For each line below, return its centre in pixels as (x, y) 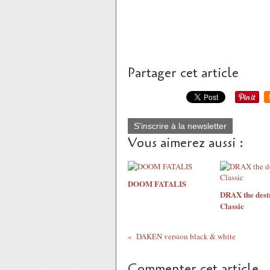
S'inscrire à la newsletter (180, 126)
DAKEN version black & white (186, 236)
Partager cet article (183, 73)
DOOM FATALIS (157, 184)
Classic (232, 206)
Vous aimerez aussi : (186, 143)
